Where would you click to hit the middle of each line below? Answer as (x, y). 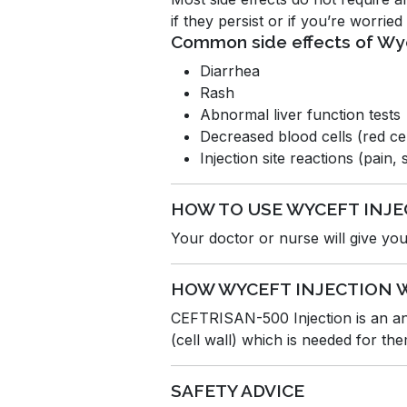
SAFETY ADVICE (238, 390)
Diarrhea (230, 70)
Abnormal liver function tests (300, 114)
